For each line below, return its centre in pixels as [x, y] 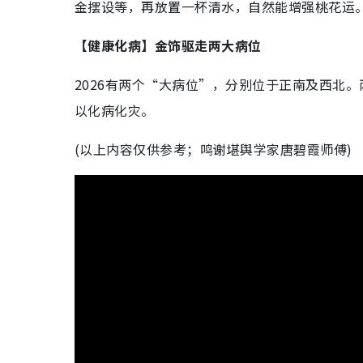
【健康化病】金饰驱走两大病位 [168, 45]
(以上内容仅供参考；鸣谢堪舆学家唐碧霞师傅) [214, 149]
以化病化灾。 [115, 110]
